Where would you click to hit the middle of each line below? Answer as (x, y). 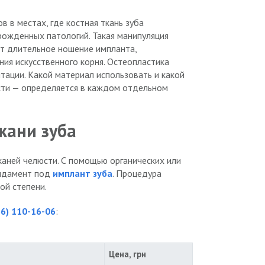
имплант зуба (83, 174)
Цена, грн (128, 254)
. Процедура (137, 174)
